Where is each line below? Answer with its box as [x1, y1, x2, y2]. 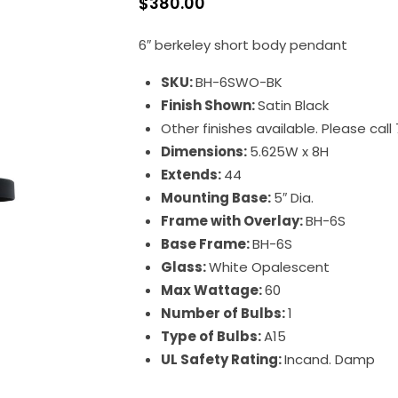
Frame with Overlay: [160, 211, 306, 230]
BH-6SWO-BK [195, 73, 283, 92]
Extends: [160, 165, 224, 184]
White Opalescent [208, 258, 330, 276]
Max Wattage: [160, 281, 265, 299]
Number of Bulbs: [160, 304, 288, 322]
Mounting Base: [160, 188, 274, 207]
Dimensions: [160, 142, 250, 161]
